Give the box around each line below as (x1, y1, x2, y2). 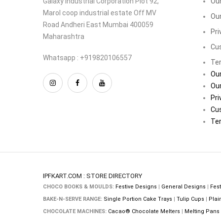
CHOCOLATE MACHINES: (43, 208, 107, 215)
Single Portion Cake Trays (104, 195, 172, 202)
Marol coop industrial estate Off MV (43, 8, 156, 17)
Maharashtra (43, 32, 84, 40)
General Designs (161, 183, 206, 190)
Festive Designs (115, 183, 157, 190)
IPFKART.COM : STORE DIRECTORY (43, 172, 142, 180)
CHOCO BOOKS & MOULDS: (43, 183, 114, 190)
